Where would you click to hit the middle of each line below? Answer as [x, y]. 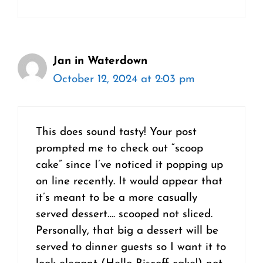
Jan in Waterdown [100, 61]
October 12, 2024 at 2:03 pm [124, 79]
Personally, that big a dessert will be [127, 231]
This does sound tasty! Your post [116, 133]
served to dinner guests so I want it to [131, 248]
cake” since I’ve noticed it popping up [129, 166]
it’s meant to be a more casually [117, 198]
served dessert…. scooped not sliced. [124, 215]
